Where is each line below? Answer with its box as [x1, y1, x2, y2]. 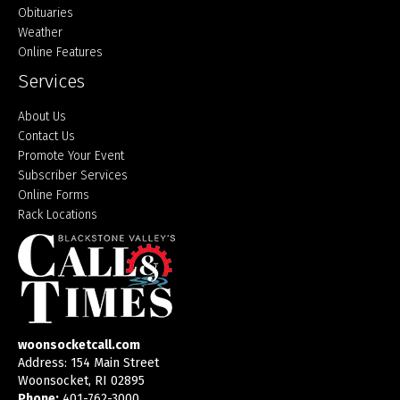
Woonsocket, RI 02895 [18, 372, 145, 388]
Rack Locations [18, 206, 97, 222]
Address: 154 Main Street [18, 354, 159, 371]
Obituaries [18, 4, 73, 21]
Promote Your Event [18, 147, 124, 163]
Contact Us [18, 128, 75, 144]
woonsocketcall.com [18, 337, 140, 353]
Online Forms [18, 187, 89, 203]
